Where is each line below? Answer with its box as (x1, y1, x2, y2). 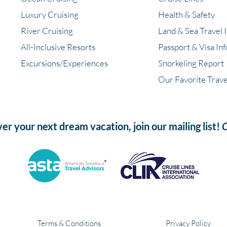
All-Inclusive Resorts (21, 42, 95, 52)
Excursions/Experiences (21, 58, 108, 68)
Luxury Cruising (21, 9, 79, 20)
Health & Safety (158, 9, 215, 20)
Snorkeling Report (158, 58, 224, 68)
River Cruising (21, 25, 73, 36)
